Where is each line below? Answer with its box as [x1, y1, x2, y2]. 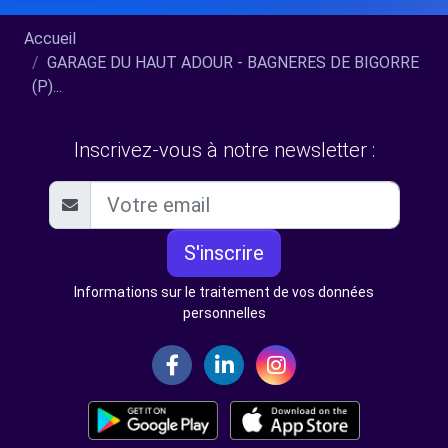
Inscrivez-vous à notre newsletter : [73, 138, 375, 162]
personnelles [182, 305, 266, 321]
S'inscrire [184, 241, 264, 265]
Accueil [24, 29, 76, 48]
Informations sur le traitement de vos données [74, 284, 374, 300]
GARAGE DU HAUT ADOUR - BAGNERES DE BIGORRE [47, 53, 419, 72]
